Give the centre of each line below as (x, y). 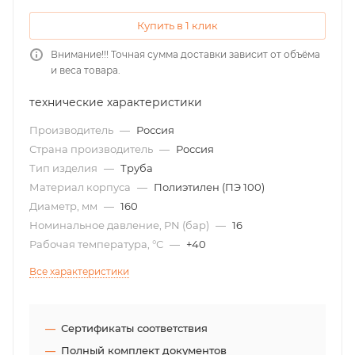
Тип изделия (65, 168)
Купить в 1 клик (177, 25)
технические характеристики (116, 102)
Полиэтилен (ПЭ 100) (209, 187)
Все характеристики (79, 271)
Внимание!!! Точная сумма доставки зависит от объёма (185, 54)
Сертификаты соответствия (134, 328)
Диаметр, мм (65, 206)
